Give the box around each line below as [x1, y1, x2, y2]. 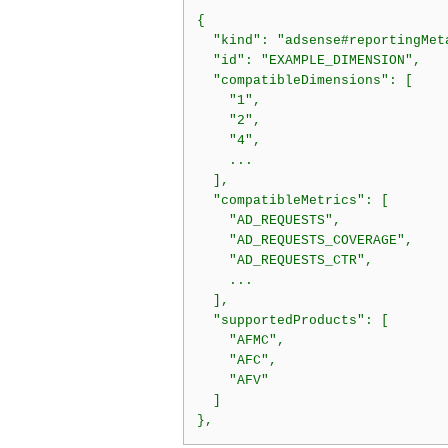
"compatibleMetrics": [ [196, 193, 389, 209]
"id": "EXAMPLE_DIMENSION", [196, 53, 421, 69]
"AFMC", [196, 333, 285, 349]
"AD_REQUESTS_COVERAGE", [196, 233, 413, 249]
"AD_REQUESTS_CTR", [196, 253, 373, 269]
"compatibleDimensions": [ [196, 73, 413, 89]
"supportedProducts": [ [196, 313, 389, 329]
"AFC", [196, 353, 277, 369]
